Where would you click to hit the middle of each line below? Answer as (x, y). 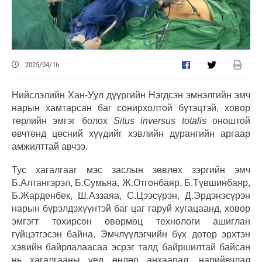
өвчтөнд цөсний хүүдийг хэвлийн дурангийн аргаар (131, 133)
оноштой (228, 120)
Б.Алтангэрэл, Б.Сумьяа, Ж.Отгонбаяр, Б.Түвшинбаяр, (131, 182)
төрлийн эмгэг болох (63, 120)
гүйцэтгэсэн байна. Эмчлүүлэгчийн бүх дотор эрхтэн (131, 234)
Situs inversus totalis (160, 120)
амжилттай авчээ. (50, 146)
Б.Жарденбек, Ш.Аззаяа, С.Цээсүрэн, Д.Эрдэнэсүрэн (131, 195)
